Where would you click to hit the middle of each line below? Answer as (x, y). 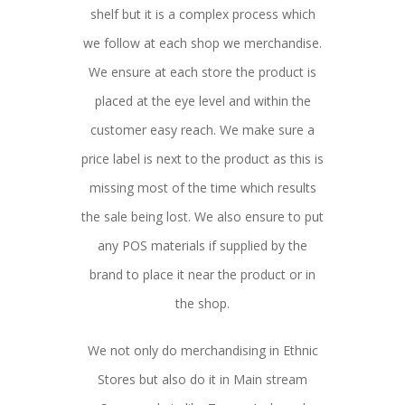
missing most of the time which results (202, 187)
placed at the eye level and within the (202, 100)
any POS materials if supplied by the (202, 245)
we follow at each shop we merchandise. (202, 42)
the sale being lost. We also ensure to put (202, 216)
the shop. (202, 303)
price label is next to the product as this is (202, 158)
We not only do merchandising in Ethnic (202, 350)
